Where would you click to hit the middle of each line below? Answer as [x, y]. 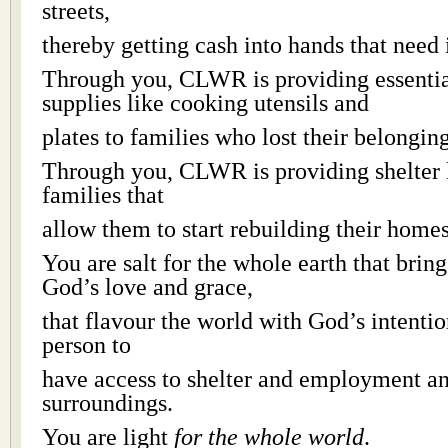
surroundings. [107, 402]
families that [103, 194]
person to [86, 344]
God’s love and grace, [147, 286]
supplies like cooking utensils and [205, 102]
